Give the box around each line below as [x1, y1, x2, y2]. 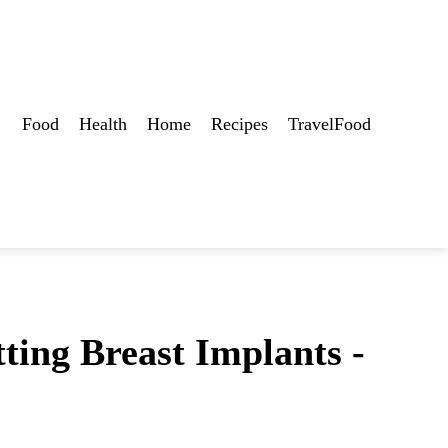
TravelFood [288, 113, 371, 134]
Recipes [211, 113, 268, 134]
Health [79, 113, 127, 134]
